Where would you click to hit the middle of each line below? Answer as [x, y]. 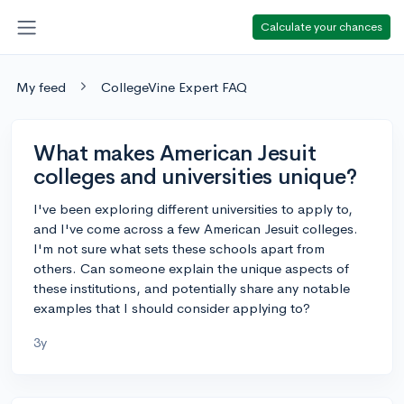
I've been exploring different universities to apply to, [193, 208]
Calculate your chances [321, 26]
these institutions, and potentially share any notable [192, 288]
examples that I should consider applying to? [172, 308]
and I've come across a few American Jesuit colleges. [196, 228]
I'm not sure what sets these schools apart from [179, 248]
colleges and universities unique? [195, 176]
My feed [41, 87]
